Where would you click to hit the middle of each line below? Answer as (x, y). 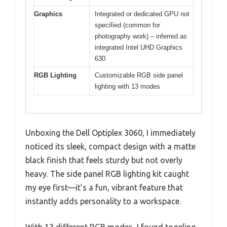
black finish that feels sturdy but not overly (104, 160)
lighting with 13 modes (127, 87)
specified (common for (127, 25)
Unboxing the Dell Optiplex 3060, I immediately (110, 133)
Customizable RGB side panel (139, 75)
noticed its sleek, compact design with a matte (110, 146)
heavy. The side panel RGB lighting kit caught (107, 174)
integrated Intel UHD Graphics (139, 48)
